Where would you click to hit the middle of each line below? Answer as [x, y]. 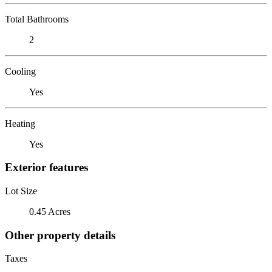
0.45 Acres [50, 211]
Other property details [60, 235]
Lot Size [21, 191]
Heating [20, 123]
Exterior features [46, 168]
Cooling [20, 71]
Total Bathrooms [37, 19]
